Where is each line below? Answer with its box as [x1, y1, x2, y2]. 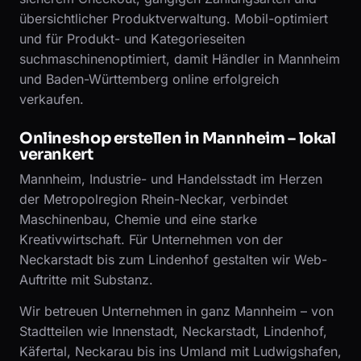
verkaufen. [19, 91, 84, 107]
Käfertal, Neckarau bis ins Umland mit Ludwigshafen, [19, 343, 342, 359]
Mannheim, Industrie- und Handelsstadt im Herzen [19, 171, 322, 187]
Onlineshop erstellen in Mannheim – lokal [19, 128, 336, 148]
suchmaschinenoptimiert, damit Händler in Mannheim [19, 51, 340, 67]
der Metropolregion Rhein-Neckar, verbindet [19, 191, 288, 207]
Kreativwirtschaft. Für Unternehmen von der [19, 231, 283, 247]
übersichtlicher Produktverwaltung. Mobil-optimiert [19, 10, 328, 27]
